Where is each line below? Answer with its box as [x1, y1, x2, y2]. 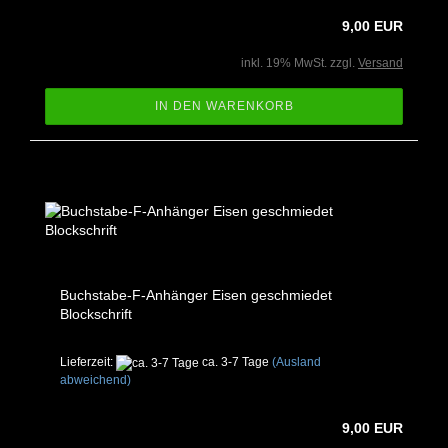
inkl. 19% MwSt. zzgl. [241, 56, 358, 71]
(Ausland [272, 355, 321, 370]
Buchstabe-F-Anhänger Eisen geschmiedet [60, 287, 332, 304]
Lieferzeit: [60, 355, 116, 370]
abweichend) [60, 372, 131, 387]
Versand [358, 56, 403, 71]
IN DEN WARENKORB [154, 99, 294, 114]
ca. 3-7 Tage [199, 355, 269, 370]
